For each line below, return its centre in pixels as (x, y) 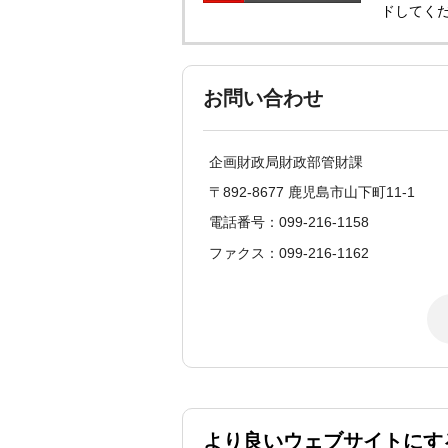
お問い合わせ (263, 97)
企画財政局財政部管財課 (286, 161)
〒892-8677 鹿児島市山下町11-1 (312, 192)
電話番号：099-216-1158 (289, 222)
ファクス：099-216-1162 (289, 252)
